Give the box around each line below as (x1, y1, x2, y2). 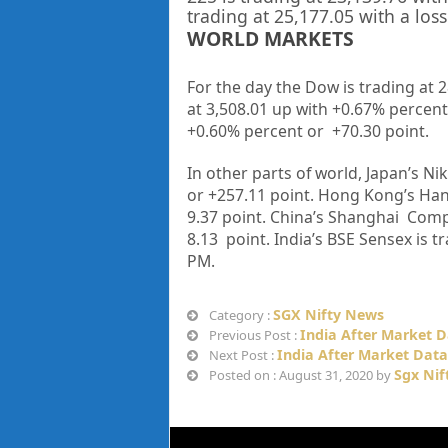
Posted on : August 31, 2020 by (205, 366, 394, 385)
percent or (243, 120, 332, 143)
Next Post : (205, 346, 277, 365)
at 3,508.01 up (186, 98, 296, 121)
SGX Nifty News (272, 305, 384, 325)
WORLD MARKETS (186, 25, 354, 53)
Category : (205, 306, 273, 325)
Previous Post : (205, 326, 300, 345)
